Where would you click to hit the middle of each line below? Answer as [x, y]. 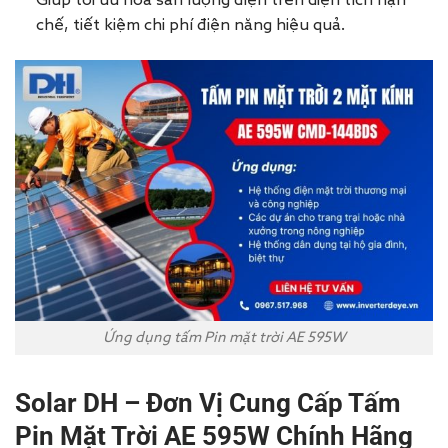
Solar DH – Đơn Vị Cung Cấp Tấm [208, 403]
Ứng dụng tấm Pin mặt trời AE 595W [224, 337]
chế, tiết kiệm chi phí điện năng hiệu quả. [190, 25]
